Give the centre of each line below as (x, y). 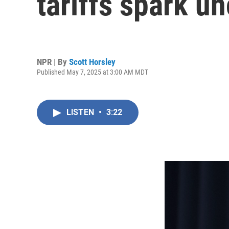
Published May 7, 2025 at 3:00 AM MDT (93, 72)
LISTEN (81, 112)
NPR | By (53, 62)
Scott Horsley (92, 62)
